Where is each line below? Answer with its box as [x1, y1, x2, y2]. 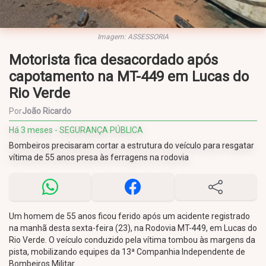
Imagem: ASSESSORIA [97, 33, 169, 41]
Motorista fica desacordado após [9, 52, 218, 68]
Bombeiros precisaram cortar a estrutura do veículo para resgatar [9, 141, 254, 150]
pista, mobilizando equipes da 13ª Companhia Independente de [9, 247, 245, 256]
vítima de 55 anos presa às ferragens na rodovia [9, 153, 189, 162]
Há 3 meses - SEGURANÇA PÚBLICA [9, 125, 143, 135]
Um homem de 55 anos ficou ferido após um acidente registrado [9, 211, 250, 221]
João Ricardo [22, 106, 71, 116]
